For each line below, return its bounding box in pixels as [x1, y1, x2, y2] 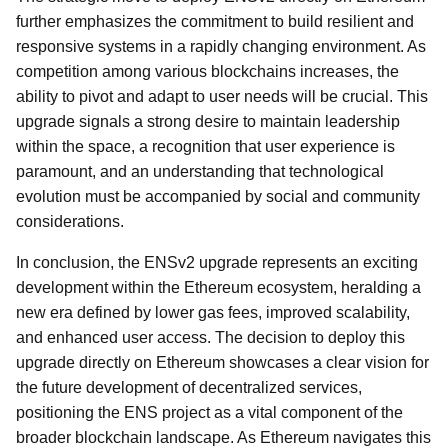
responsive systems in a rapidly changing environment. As [16, 38, 426, 55]
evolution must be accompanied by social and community [16, 188, 420, 205]
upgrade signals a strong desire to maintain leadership [16, 113, 400, 130]
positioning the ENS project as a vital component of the [16, 404, 403, 421]
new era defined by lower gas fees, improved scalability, [16, 304, 410, 321]
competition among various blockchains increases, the [16, 63, 399, 80]
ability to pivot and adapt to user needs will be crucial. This [16, 88, 428, 105]
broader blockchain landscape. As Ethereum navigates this [16, 429, 431, 446]
